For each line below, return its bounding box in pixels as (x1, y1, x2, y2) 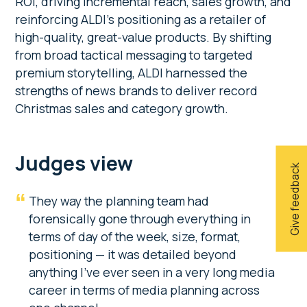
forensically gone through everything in (29, 210, 251, 227)
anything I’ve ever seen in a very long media (29, 263, 275, 280)
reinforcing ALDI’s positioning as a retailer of (15, 10, 267, 27)
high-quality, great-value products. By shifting (15, 28, 272, 45)
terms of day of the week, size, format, (29, 228, 241, 245)
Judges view (15, 149, 134, 177)
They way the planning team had (29, 192, 210, 209)
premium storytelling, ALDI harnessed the (15, 64, 248, 81)
